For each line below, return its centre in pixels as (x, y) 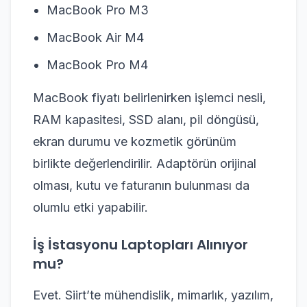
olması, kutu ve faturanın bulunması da (141, 185)
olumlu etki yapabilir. (90, 207)
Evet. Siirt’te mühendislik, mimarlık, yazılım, (153, 295)
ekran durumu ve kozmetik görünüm (135, 141)
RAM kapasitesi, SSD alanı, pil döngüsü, (146, 119)
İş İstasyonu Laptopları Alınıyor (140, 244)
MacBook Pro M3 (98, 10)
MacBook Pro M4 (97, 64)
